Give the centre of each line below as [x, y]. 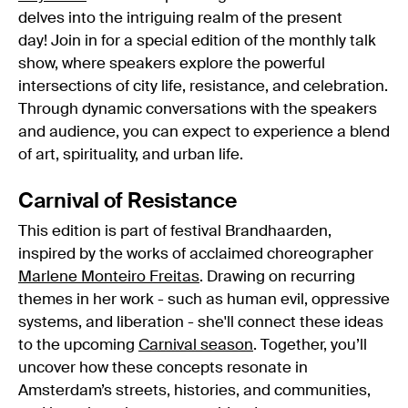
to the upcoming [78, 345]
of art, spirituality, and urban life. [131, 155]
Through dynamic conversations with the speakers [198, 109]
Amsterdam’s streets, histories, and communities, [194, 391]
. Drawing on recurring [277, 277]
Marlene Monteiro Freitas [109, 277]
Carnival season [196, 345]
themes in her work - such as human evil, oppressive [204, 300]
